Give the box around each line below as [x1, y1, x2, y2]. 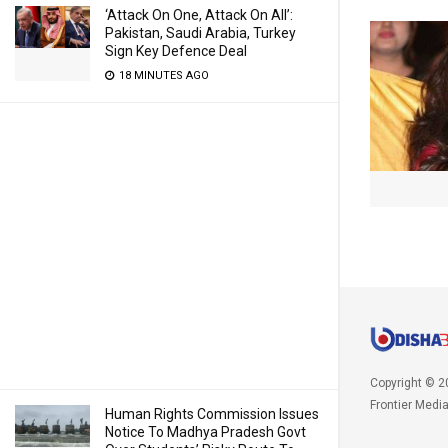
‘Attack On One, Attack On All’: [105, 7, 293, 23]
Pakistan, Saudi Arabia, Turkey [105, 25, 296, 41]
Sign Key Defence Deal [105, 43, 247, 59]
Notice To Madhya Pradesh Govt [105, 424, 306, 440]
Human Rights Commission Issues [105, 406, 319, 422]
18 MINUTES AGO [116, 69, 209, 82]
